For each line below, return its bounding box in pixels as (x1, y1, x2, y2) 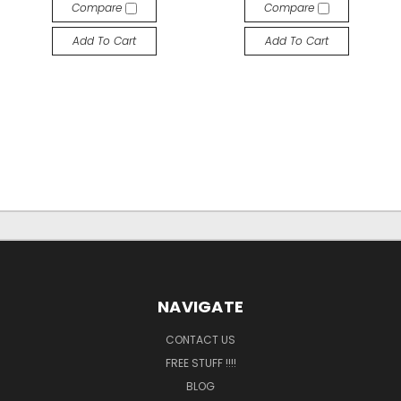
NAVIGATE (158, 294, 243, 318)
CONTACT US (166, 331, 235, 347)
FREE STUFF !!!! (165, 354, 236, 371)
